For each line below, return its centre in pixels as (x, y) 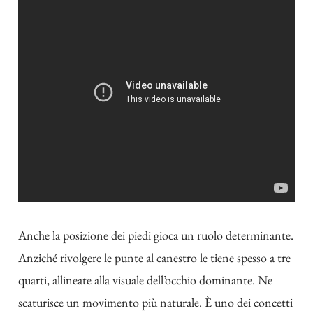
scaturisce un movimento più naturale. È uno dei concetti (155, 303)
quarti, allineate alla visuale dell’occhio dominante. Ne (145, 280)
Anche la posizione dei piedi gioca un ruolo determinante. (156, 235)
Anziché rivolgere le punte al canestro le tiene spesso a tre (154, 258)
